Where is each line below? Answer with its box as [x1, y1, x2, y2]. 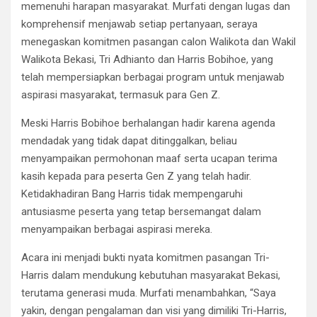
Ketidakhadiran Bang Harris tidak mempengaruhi [21, 188, 243, 201]
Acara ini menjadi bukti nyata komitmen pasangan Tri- [21, 251, 270, 265]
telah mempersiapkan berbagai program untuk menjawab [21, 71, 284, 84]
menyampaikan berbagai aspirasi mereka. [21, 223, 212, 236]
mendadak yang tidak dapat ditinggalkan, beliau [21, 134, 237, 148]
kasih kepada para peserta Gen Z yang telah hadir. [21, 170, 251, 183]
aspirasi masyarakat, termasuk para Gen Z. [21, 88, 220, 102]
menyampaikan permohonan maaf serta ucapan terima [21, 152, 277, 166]
